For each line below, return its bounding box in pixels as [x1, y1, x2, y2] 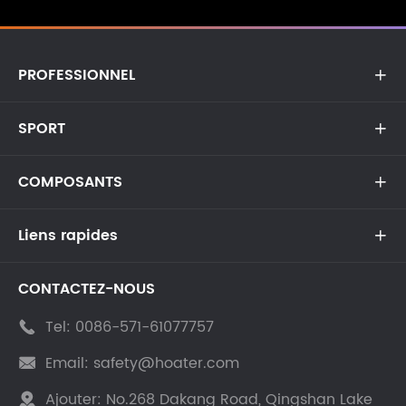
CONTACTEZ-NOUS [18, 277, 155, 302]
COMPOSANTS [18, 170, 122, 195]
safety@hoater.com [93, 352, 239, 376]
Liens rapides [18, 224, 118, 248]
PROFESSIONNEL [18, 63, 135, 88]
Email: [45, 352, 89, 376]
